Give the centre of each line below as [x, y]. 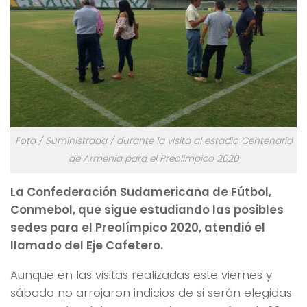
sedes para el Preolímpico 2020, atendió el [138, 228]
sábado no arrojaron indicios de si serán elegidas [151, 292]
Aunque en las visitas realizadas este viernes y [141, 274]
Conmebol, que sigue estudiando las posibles [147, 210]
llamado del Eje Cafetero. [87, 246]
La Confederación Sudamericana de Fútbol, [141, 192]
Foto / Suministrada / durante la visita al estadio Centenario [153, 141]
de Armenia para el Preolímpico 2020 [153, 159]
